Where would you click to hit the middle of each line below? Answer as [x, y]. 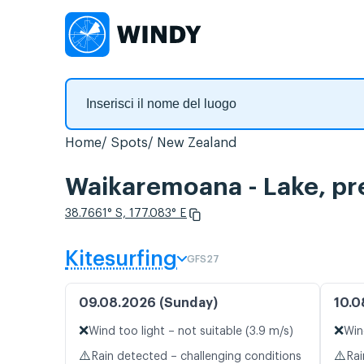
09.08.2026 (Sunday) [148, 303]
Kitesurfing [121, 260]
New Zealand [197, 143]
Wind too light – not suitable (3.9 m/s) [191, 332]
